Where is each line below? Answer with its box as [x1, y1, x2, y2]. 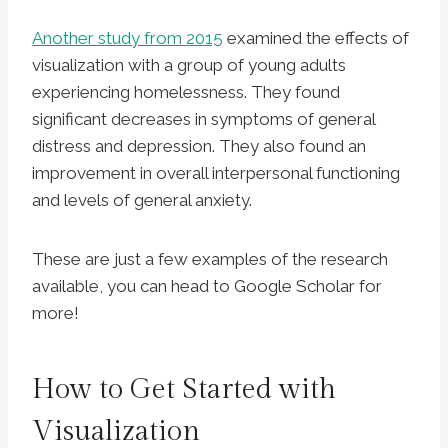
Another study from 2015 [32, 28, 223, 49]
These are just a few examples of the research [32, 249, 388, 270]
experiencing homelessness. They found [32, 82, 340, 103]
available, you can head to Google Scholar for [32, 276, 382, 297]
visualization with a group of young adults [32, 55, 346, 76]
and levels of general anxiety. [32, 190, 252, 211]
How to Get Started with [32, 373, 336, 407]
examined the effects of [223, 28, 409, 49]
